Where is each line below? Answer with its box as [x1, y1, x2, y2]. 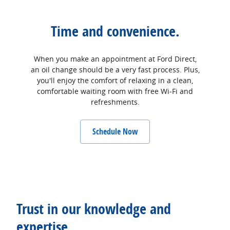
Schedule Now [92, 125, 138, 137]
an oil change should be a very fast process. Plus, [30, 65, 200, 74]
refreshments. [90, 97, 140, 107]
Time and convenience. [50, 21, 180, 41]
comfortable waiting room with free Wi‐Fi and [37, 86, 193, 96]
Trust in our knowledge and [16, 198, 171, 219]
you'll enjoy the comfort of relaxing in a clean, [37, 75, 193, 85]
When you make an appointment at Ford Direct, [33, 54, 197, 64]
